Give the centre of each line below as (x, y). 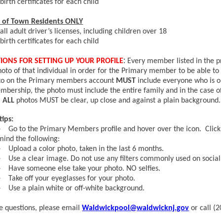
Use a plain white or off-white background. (77, 189)
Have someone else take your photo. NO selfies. (85, 169)
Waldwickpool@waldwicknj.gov (136, 208)
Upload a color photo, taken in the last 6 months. (86, 149)
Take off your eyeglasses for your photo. (72, 179)
